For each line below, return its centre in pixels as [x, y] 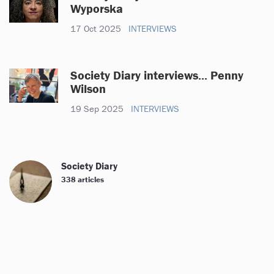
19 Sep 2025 [97, 108]
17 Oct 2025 [96, 28]
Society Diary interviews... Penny [157, 75]
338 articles [83, 179]
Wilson [88, 88]
